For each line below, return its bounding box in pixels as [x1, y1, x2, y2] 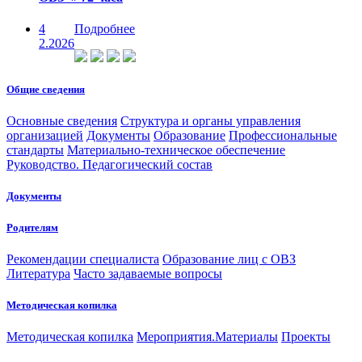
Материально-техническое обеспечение [67, 143, 285, 158]
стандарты [6, 143, 64, 158]
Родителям [6, 221, 58, 234]
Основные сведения [6, 114, 117, 128]
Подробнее [74, 21, 135, 36]
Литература [6, 266, 70, 280]
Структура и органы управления [120, 114, 301, 128]
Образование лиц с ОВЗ [162, 251, 296, 266]
